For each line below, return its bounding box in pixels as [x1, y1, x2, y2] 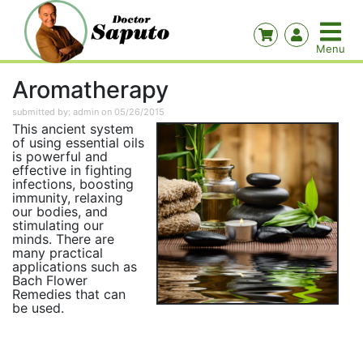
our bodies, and [12, 203, 108, 220]
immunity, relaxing [12, 190, 123, 206]
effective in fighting [12, 162, 132, 178]
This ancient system [12, 121, 134, 137]
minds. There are [12, 231, 114, 247]
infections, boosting [12, 176, 134, 192]
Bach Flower [12, 272, 88, 288]
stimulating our [12, 217, 104, 233]
